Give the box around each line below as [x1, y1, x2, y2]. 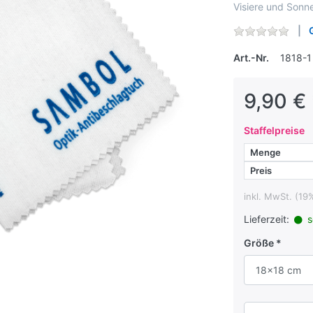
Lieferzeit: [243, 213, 289, 225]
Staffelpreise [243, 124, 305, 136]
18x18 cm [255, 264, 301, 276]
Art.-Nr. [233, 52, 269, 64]
